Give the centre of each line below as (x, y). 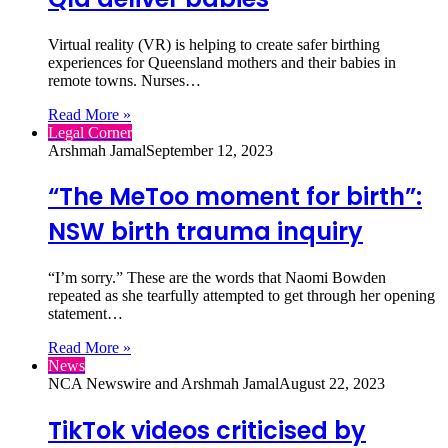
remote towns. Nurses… (124, 80)
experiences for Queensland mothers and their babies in (222, 62)
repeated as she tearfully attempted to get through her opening (241, 296)
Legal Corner (90, 132)
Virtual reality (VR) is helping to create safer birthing (214, 44)
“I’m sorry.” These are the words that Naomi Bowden (217, 278)
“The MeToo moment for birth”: (235, 197)
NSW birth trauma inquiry (205, 232)
